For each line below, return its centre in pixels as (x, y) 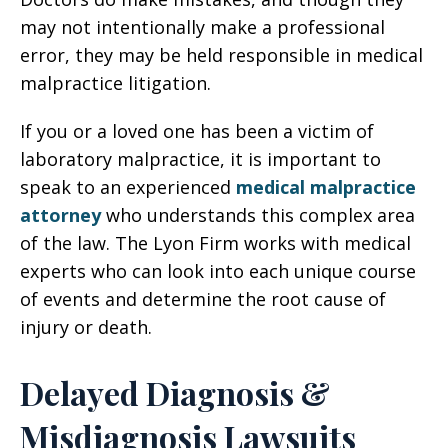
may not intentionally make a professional (202, 27)
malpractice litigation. (115, 83)
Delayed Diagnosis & (175, 392)
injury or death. (86, 327)
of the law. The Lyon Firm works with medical (215, 243)
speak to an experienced (128, 187)
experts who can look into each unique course (218, 271)
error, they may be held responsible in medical (221, 55)
